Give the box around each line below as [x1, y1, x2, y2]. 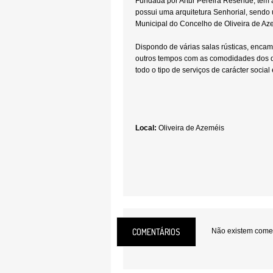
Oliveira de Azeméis [157, 124, 224, 132]
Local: [135, 124, 157, 132]
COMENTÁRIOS [132, 227, 180, 237]
